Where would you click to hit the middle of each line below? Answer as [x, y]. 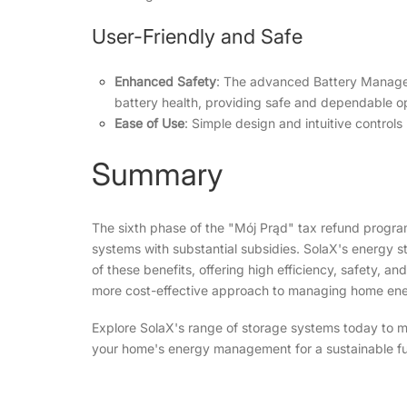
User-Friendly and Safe [197, 36]
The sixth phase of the [159, 228]
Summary [157, 174]
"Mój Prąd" [261, 228]
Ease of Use [149, 123]
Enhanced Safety [165, 81]
